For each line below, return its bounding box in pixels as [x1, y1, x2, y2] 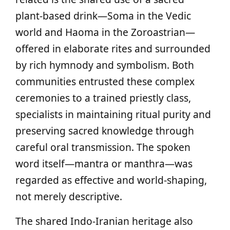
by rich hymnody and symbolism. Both [15, 58, 194, 72]
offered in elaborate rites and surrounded [15, 42, 210, 55]
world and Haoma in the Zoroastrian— [15, 25, 195, 39]
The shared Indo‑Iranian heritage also [15, 214, 193, 228]
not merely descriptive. [15, 189, 122, 203]
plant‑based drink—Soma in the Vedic [15, 9, 191, 23]
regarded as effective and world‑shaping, [15, 173, 207, 187]
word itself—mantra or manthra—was [15, 157, 193, 170]
